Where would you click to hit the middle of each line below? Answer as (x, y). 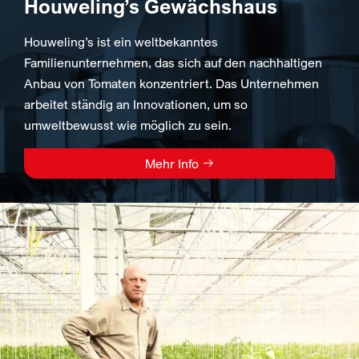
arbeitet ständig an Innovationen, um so (136, 105)
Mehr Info (173, 164)
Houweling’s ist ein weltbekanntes (121, 42)
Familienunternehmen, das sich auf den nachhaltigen (173, 63)
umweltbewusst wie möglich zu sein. (128, 125)
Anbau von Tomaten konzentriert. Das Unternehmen (171, 84)
